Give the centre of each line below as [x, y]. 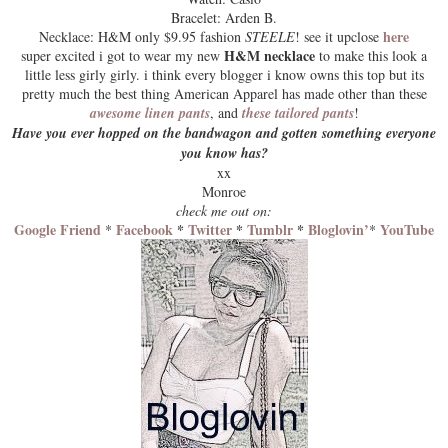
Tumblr [270, 230]
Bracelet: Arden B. [224, 18]
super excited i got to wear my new [122, 56]
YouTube [407, 230]
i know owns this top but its [343, 75]
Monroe [224, 192]
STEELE [270, 37]
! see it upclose [339, 37]
